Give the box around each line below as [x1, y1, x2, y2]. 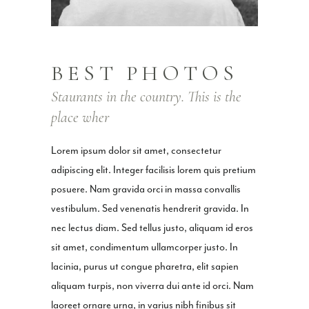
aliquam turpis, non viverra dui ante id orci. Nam [51, 279, 254, 293]
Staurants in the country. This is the [51, 88, 241, 106]
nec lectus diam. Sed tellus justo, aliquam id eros [51, 221, 253, 235]
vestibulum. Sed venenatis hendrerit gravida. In [51, 202, 249, 216]
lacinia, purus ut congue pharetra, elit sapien [51, 260, 239, 274]
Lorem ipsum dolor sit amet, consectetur [51, 144, 221, 158]
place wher [51, 108, 109, 127]
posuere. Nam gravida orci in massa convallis [51, 183, 241, 197]
